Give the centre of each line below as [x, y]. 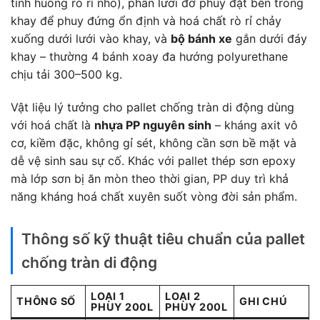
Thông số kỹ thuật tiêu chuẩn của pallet [163, 239]
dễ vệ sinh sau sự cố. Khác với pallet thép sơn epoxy [153, 161]
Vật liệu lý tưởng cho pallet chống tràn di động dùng [152, 107]
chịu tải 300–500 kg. [66, 75]
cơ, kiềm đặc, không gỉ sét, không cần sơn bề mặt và [154, 143]
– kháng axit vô [255, 125]
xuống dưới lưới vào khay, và [91, 39]
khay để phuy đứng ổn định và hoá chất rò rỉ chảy [146, 21]
